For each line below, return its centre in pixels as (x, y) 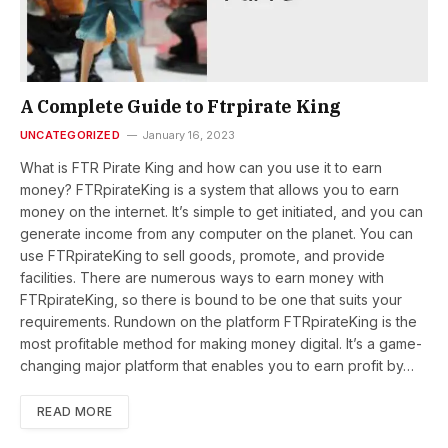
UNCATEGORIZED (70, 134)
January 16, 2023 (188, 134)
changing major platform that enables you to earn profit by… (217, 365)
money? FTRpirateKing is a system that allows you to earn (209, 189)
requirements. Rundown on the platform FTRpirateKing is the (218, 321)
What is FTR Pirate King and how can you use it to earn (201, 167)
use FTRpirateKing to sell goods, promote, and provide (202, 255)
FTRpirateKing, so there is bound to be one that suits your (211, 299)
